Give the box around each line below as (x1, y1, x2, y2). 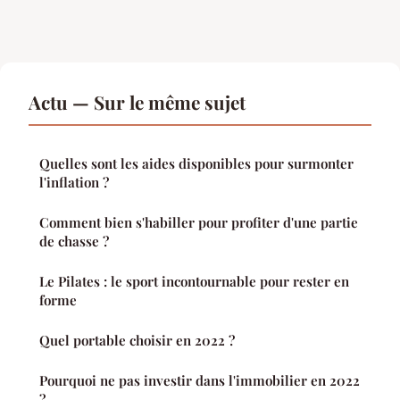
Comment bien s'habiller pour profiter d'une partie (39, 212, 358, 231)
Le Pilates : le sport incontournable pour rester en (39, 271, 349, 290)
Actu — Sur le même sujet (29, 88, 246, 114)
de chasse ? (39, 231, 109, 250)
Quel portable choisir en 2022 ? (39, 330, 235, 349)
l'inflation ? (39, 172, 109, 191)
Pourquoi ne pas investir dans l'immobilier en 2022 (39, 371, 360, 389)
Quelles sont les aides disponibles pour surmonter (39, 154, 354, 172)
